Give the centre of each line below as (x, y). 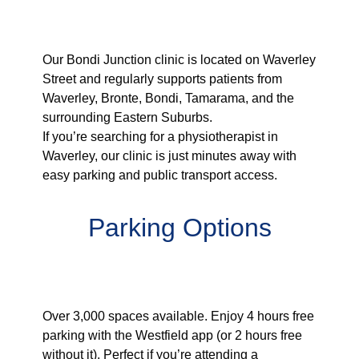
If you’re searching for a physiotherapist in (160, 136)
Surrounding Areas (121, 26)
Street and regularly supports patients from (162, 79)
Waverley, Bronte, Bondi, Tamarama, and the (168, 98)
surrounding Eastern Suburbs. (127, 117)
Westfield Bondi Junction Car (164, 260)
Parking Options (179, 228)
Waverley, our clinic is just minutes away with (169, 155)
